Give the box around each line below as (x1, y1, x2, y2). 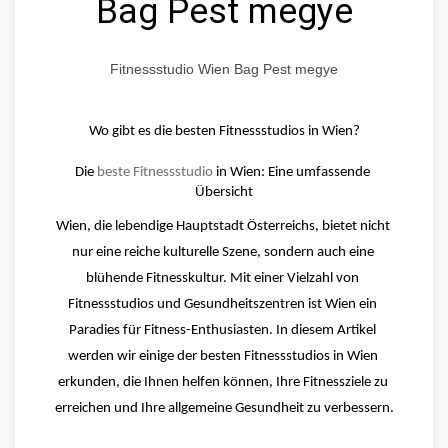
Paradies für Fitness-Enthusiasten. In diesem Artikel (69, 322, 376, 338)
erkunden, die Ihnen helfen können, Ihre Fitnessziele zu (57, 374, 388, 390)
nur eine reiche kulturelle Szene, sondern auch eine (71, 244, 374, 260)
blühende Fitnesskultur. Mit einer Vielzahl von (86, 270, 359, 286)
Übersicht (195, 185, 253, 201)
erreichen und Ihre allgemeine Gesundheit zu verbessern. (54, 400, 394, 416)
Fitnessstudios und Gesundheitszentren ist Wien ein (68, 296, 377, 312)
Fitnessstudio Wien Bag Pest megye (110, 60, 338, 77)
